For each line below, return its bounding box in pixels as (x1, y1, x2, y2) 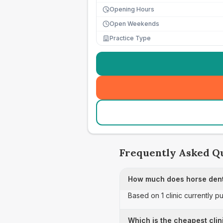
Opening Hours (110, 5, 154, 13)
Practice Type (110, 34, 151, 42)
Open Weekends (110, 20, 159, 27)
